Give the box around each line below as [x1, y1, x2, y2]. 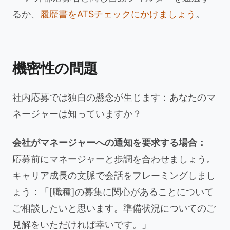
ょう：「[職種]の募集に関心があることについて [12, 186, 214, 197]
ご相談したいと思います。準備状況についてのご [12, 203, 216, 214]
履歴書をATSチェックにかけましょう [40, 9, 196, 20]
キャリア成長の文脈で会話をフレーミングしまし [12, 170, 216, 181]
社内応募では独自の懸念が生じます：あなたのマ [12, 92, 216, 103]
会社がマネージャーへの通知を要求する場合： [12, 137, 206, 148]
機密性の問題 [12, 60, 98, 77]
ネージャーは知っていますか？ [12, 108, 142, 119]
